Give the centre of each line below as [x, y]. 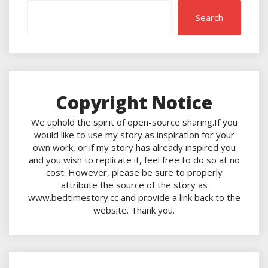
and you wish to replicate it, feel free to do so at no [134, 160]
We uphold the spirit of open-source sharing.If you [134, 122]
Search [209, 18]
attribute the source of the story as [134, 185]
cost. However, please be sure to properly [134, 173]
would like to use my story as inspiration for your [134, 135]
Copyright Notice [134, 103]
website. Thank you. [134, 210]
